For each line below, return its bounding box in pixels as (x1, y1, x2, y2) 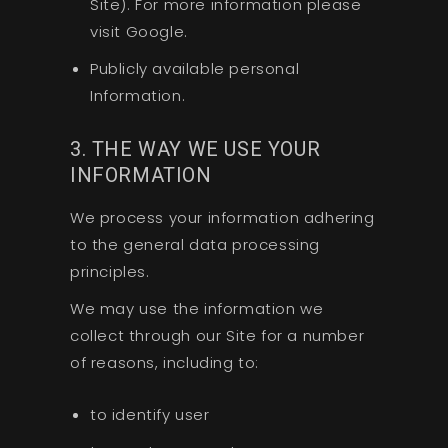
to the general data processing (69, 234, 320, 256)
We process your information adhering (69, 207, 375, 229)
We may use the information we (69, 298, 324, 320)
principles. (69, 261, 150, 283)
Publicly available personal (89, 58, 300, 80)
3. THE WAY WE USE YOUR (69, 136, 321, 161)
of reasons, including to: (69, 352, 259, 374)
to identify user (89, 404, 210, 426)
